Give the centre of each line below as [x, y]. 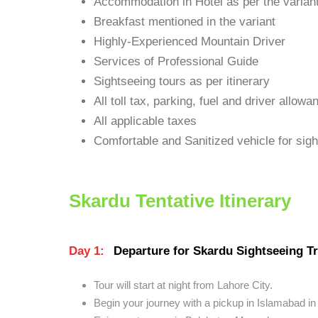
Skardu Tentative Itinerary [180, 201]
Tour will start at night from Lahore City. [183, 285]
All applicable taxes [145, 121]
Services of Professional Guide [176, 61]
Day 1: [87, 251]
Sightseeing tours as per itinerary [182, 81]
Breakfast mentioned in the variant [185, 22]
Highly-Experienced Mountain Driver [190, 42]
